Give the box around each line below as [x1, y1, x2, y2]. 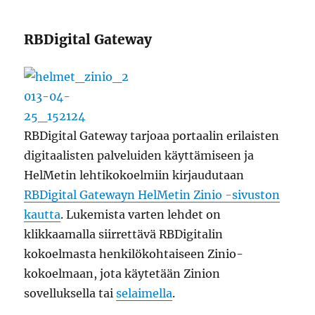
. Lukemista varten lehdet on [60, 207, 221, 221]
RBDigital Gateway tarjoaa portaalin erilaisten [24, 129, 280, 143]
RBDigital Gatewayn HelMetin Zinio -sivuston [24, 188, 281, 202]
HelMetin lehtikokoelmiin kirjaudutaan [24, 168, 245, 182]
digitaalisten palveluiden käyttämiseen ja [24, 148, 255, 162]
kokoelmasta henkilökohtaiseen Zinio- [24, 247, 244, 261]
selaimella [116, 286, 173, 300]
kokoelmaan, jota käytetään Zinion [24, 266, 221, 281]
